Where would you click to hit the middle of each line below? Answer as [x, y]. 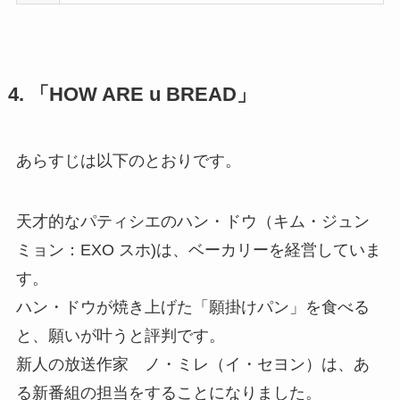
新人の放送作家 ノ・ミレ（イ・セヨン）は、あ [192, 364]
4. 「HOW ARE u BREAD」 [132, 94]
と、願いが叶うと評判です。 [120, 335]
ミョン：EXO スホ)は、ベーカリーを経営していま [198, 250]
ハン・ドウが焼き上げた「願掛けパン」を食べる [192, 307]
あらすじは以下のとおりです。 [128, 160]
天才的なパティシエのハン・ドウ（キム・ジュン [192, 221]
